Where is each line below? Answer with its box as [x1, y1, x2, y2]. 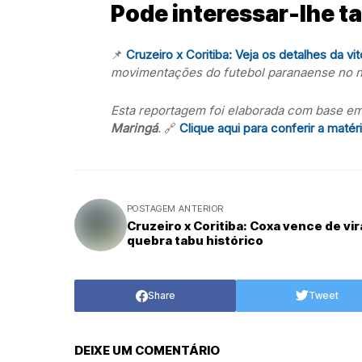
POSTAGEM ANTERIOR [127, 203, 224, 214]
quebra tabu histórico [127, 233, 263, 248]
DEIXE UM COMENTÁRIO [74, 343, 220, 358]
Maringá [111, 120, 158, 136]
